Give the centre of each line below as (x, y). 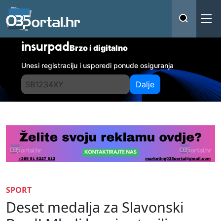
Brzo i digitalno (99, 48)
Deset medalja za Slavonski (95, 207)
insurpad (46, 48)
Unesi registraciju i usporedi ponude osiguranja (98, 65)
